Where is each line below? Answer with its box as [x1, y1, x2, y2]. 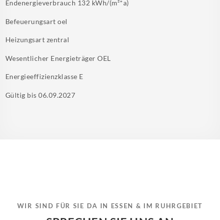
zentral [46, 35, 70, 44]
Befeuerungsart [5, 17, 58, 26]
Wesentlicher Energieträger [5, 54, 98, 62]
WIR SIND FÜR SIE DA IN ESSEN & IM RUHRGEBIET [17, 201, 203, 210]
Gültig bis [5, 90, 39, 99]
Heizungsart [5, 35, 47, 44]
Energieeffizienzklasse [5, 72, 80, 81]
